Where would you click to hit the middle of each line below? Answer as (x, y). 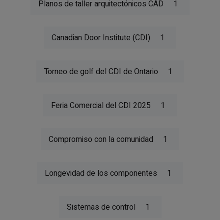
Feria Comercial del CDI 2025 (101, 105)
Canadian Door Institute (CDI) (101, 38)
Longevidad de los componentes (101, 173)
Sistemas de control (101, 207)
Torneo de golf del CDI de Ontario (101, 71)
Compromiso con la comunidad (101, 139)
